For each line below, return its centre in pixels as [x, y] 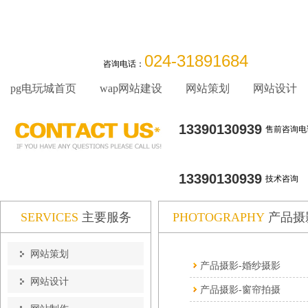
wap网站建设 [131, 88]
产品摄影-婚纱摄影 [240, 265]
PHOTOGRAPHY [219, 217]
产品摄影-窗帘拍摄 [240, 289]
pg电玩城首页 [43, 88]
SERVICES [49, 217]
